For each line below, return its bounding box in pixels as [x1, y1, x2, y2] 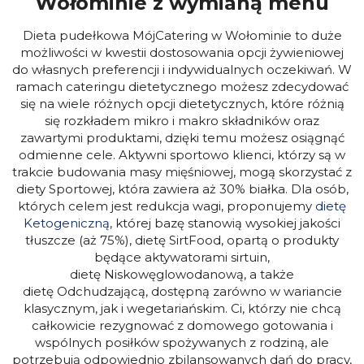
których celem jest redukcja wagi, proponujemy [18, 197, 315, 214]
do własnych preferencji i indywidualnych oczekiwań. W [12, 61, 352, 77]
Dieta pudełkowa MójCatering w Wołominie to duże [22, 27, 342, 43]
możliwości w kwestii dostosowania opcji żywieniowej [20, 44, 344, 60]
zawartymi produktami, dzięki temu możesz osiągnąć [19, 129, 344, 145]
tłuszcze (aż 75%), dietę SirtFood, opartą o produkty [25, 232, 339, 248]
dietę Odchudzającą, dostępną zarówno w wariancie [22, 283, 342, 299]
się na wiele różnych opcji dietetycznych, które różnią [19, 95, 344, 111]
